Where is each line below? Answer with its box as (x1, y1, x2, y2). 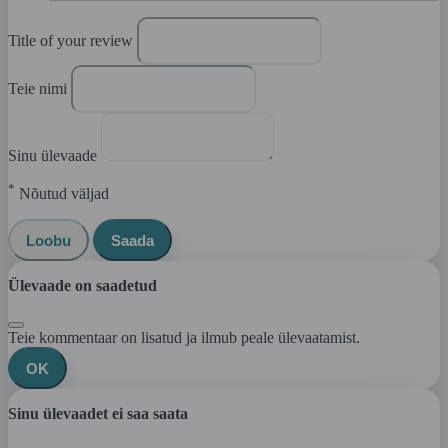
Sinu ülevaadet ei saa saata (8, 405, 188, 423)
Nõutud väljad (15, 185, 109, 203)
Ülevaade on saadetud (8, 277, 157, 295)
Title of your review (8, 31, 137, 49)
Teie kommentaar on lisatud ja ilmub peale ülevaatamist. (8, 329, 360, 347)
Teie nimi (8, 79, 71, 97)
